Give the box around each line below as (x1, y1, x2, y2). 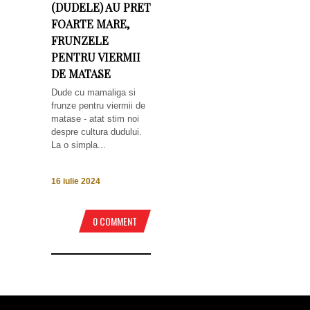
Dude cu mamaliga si (51, 87, 136, 98)
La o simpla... (51, 140, 106, 150)
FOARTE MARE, (51, 17, 129, 31)
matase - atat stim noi (51, 113, 139, 124)
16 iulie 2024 (51, 176, 100, 187)
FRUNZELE (51, 33, 109, 48)
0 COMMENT (93, 214, 137, 229)
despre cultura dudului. (51, 127, 142, 137)
